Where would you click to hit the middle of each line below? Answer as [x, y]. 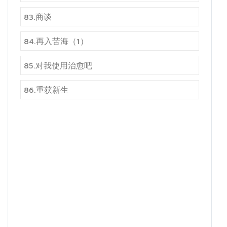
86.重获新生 [46, 90]
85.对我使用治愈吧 [58, 66]
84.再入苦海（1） [56, 41]
